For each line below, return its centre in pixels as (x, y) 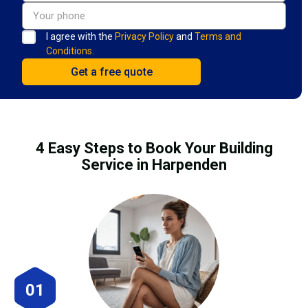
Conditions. (70, 51)
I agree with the (80, 36)
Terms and (218, 36)
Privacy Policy (144, 36)
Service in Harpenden (154, 164)
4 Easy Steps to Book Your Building (154, 148)
